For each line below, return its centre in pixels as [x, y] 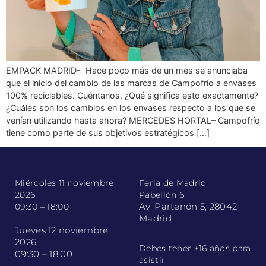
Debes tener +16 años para [195, 248]
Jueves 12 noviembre [62, 230]
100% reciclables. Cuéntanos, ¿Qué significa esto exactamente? [132, 96]
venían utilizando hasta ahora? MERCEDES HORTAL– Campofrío [133, 121]
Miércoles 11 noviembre [64, 183]
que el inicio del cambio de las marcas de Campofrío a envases [131, 83]
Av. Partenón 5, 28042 [188, 207]
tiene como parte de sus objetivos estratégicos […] [108, 133]
